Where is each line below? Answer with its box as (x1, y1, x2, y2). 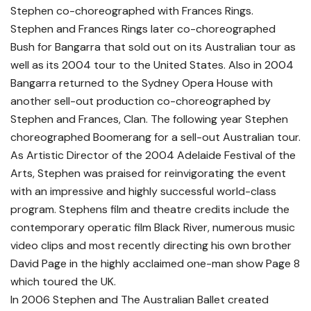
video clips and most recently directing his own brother (10, 238, 292, 253)
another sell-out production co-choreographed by (10, 94, 271, 109)
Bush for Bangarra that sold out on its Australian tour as (10, 40, 296, 55)
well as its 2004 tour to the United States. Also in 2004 (10, 58, 294, 73)
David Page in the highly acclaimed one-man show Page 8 (10, 256, 300, 271)
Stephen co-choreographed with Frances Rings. (10, 3, 253, 19)
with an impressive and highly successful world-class (10, 184, 276, 199)
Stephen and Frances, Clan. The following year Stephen (10, 112, 288, 127)
